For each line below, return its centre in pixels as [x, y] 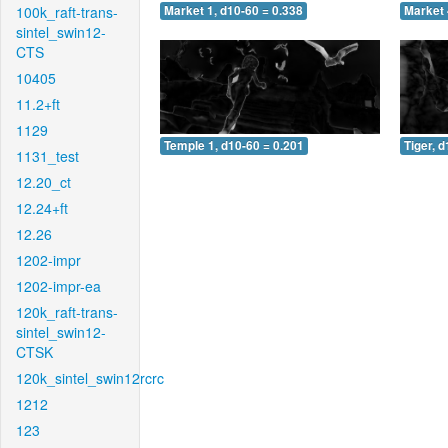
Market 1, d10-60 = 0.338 [233, 11]
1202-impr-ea [58, 286]
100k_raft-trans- [67, 12]
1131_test [47, 156]
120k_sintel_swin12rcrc [90, 378]
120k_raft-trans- [67, 312]
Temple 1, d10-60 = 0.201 [234, 145]
